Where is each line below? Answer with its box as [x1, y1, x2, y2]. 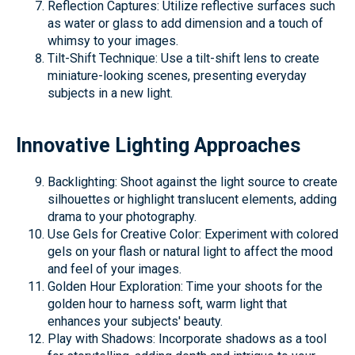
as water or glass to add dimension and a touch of [48, 16, 323, 31]
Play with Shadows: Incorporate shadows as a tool [48, 331, 326, 346]
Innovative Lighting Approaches [16, 134, 300, 157]
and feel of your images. [48, 261, 181, 277]
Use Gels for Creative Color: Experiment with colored [48, 227, 338, 242]
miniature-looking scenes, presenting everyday [48, 68, 307, 83]
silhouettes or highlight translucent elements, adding [48, 192, 337, 207]
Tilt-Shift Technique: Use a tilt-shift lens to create [48, 51, 319, 66]
